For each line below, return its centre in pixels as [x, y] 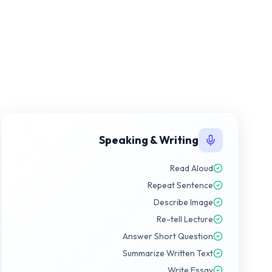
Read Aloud [192, 168]
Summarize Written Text [168, 253]
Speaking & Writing [149, 140]
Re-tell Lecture [185, 219]
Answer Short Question [168, 236]
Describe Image [183, 202]
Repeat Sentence [180, 185]
